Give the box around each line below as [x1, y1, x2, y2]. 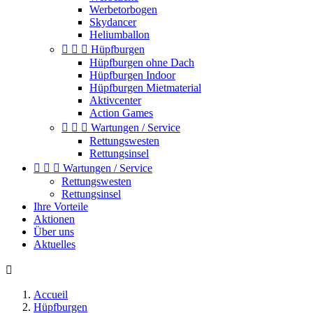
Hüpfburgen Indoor [89, 69, 175, 81]
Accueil [34, 289, 68, 300]
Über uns [34, 226, 74, 238]
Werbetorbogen [89, 3, 157, 15]
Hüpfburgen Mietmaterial [89, 82, 201, 94]
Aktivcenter [89, 94, 141, 106]
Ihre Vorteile [34, 201, 88, 212]
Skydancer [89, 16, 136, 28]
